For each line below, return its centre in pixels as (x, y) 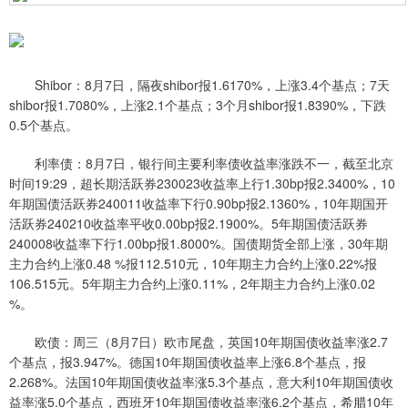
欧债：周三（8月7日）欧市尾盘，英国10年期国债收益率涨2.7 (199, 342)
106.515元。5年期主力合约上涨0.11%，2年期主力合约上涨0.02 (192, 284)
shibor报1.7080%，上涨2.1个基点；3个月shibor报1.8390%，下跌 (198, 105)
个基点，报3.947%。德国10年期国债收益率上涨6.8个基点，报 (188, 362)
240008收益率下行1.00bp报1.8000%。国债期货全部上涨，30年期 (199, 244)
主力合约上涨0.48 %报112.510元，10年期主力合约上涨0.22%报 (193, 264)
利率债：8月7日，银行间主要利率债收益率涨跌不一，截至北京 (201, 163)
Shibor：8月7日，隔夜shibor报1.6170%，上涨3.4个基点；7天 (199, 85)
